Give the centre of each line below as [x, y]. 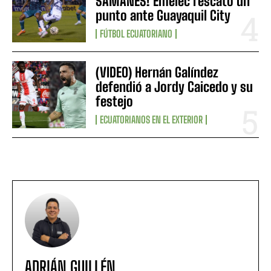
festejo [115, 101]
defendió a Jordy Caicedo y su [175, 87]
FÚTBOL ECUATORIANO [136, 34]
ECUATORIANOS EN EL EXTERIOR [152, 119]
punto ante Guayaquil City [163, 16]
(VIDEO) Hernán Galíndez [157, 72]
